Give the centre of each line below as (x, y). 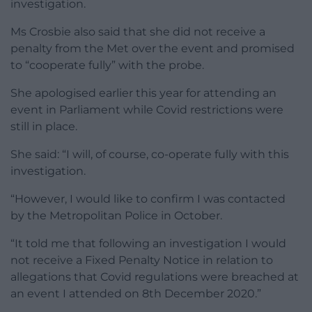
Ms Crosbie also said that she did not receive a (138, 32)
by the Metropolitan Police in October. (116, 216)
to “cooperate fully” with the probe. (107, 65)
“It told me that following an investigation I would (148, 244)
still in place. (44, 127)
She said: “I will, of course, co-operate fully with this (150, 155)
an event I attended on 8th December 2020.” (136, 294)
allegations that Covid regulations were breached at (155, 277)
